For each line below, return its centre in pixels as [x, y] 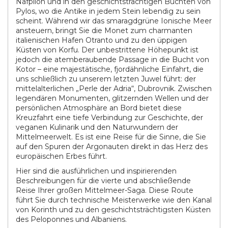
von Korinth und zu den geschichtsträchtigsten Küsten [113, 210]
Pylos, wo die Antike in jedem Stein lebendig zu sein [108, 11]
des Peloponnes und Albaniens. [71, 219]
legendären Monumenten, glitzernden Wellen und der [112, 98]
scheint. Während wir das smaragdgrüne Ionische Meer [114, 21]
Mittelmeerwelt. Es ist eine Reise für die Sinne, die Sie [111, 137]
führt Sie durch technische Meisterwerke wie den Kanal [114, 200]
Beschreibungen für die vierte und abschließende [103, 181]
